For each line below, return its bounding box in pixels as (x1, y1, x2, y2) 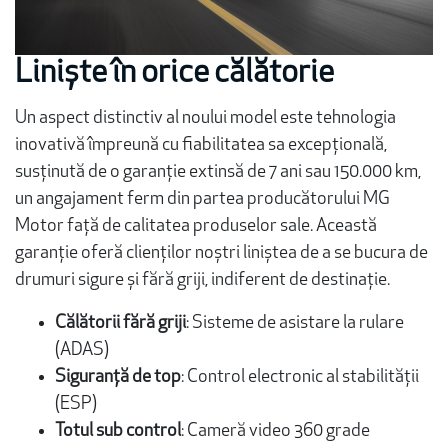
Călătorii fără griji (55, 313, 186, 333)
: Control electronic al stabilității (181, 367, 419, 387)
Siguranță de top (55, 367, 181, 387)
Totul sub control (55, 421, 181, 441)
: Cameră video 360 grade (181, 421, 370, 441)
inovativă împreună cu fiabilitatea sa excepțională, (15, 135, 387, 155)
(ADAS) (55, 340, 109, 360)
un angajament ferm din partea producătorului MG (15, 189, 390, 209)
